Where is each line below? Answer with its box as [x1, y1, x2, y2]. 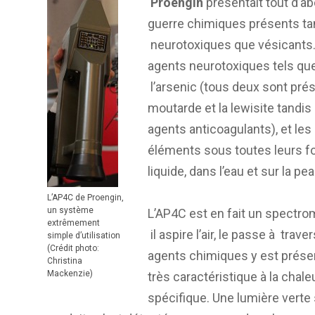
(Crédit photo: [47, 243, 99, 253]
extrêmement [47, 217, 100, 228]
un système [47, 205, 94, 215]
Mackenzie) [47, 268, 93, 278]
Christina [47, 255, 82, 266]
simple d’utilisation [47, 230, 120, 240]
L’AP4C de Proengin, [47, 192, 124, 202]
